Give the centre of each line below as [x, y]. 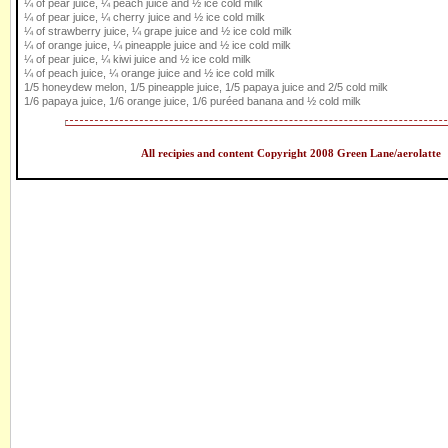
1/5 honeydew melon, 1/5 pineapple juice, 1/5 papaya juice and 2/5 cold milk [206, 87]
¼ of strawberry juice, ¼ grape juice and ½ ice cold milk [158, 31]
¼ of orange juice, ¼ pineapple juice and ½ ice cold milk [157, 45]
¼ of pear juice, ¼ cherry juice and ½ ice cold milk [144, 17]
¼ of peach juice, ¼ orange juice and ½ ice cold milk [149, 73]
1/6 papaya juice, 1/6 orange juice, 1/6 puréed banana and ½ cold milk [192, 101]
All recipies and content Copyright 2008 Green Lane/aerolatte [291, 154]
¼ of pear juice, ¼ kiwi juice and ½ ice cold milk [137, 59]
